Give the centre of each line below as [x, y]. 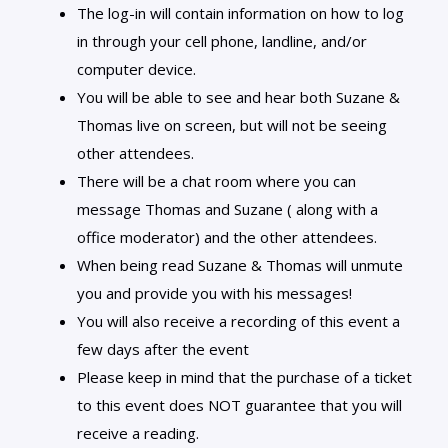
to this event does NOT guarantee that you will [239, 404]
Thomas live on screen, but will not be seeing [232, 124]
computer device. [136, 68]
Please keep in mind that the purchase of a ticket [244, 376]
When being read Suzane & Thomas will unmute [240, 264]
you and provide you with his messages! [214, 292]
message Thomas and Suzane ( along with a [227, 208]
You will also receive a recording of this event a [238, 320]
